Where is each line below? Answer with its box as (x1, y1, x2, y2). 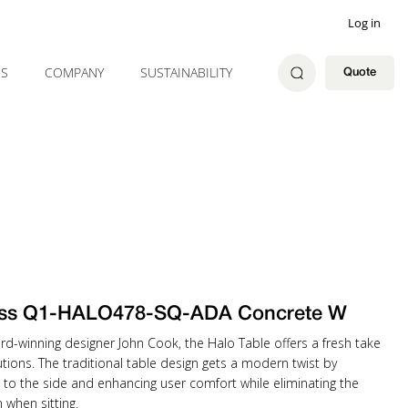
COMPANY (45, 64, 104, 81)
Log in (348, 15, 381, 31)
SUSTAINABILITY (140, 64, 232, 81)
